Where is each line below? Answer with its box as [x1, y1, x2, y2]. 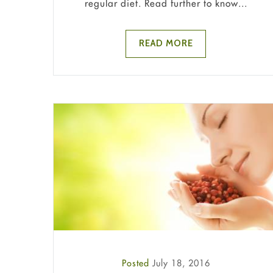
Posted [121, 257, 152, 269]
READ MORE [138, 38, 193, 49]
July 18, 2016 [152, 257, 210, 269]
